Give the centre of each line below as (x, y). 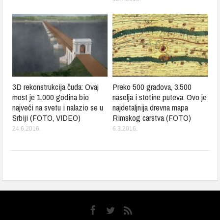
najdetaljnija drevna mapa (150, 107)
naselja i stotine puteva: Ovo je (160, 97)
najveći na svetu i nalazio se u (58, 107)
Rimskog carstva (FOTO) (152, 117)
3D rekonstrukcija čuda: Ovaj (56, 86)
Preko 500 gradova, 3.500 (152, 86)
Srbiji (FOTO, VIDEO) (47, 117)
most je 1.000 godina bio (51, 97)
